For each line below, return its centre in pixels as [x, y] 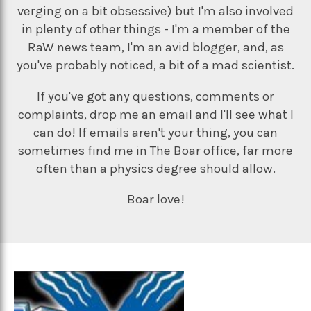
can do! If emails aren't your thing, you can [155, 132]
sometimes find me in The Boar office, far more [155, 150]
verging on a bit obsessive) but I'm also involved [155, 11]
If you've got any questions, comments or [155, 96]
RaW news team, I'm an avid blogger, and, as [155, 47]
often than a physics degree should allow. [155, 168]
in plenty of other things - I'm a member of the [155, 29]
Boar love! [155, 200]
